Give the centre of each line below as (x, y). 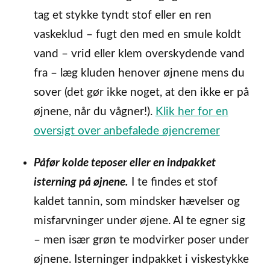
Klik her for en (192, 112)
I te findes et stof (173, 183)
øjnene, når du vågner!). (94, 112)
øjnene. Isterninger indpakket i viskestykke (141, 260)
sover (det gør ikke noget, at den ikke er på (141, 93)
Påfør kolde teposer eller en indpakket (124, 163)
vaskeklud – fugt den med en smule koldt (137, 35)
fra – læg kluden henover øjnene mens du (139, 74)
